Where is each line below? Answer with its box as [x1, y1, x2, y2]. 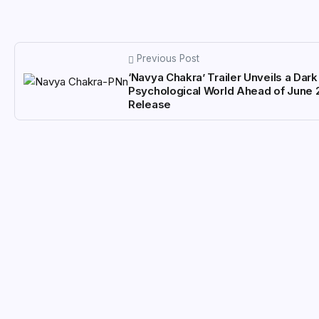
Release [128, 98, 171, 112]
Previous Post [137, 53, 199, 65]
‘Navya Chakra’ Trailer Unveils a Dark [128, 70, 318, 85]
